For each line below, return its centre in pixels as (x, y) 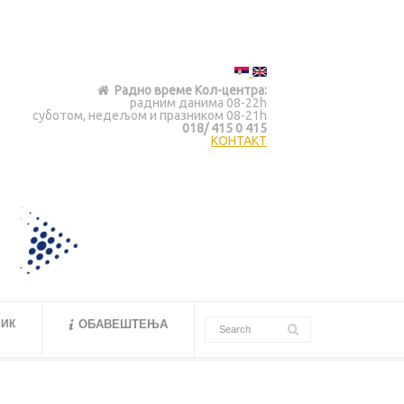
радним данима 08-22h (198, 103)
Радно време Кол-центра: (190, 91)
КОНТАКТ (239, 141)
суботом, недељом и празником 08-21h (149, 116)
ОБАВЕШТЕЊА (123, 324)
